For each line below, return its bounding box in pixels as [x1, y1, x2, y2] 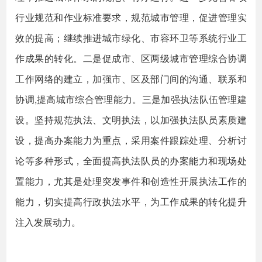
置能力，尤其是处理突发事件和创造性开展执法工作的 [15, 174, 247, 188]
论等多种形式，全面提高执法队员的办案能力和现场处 [15, 154, 247, 167]
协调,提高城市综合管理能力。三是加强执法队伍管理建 [15, 92, 247, 106]
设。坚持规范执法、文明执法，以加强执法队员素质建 [15, 113, 247, 126]
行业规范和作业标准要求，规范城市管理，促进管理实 [15, 11, 247, 24]
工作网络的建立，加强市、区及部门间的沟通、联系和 [15, 72, 247, 85]
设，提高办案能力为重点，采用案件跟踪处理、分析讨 [15, 133, 247, 147]
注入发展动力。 [15, 215, 81, 229]
